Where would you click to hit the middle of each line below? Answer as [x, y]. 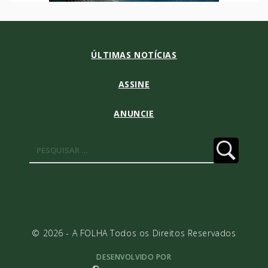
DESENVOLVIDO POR [134, 257]
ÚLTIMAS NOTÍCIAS [134, 54]
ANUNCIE [134, 113]
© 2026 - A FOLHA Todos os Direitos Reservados [134, 233]
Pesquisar [143, 144]
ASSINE [134, 84]
